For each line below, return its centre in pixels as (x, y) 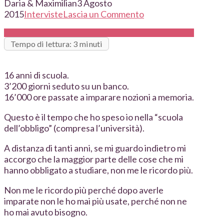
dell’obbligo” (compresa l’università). (74, 128)
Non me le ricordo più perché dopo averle (84, 190)
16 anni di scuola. (36, 75)
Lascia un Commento (103, 14)
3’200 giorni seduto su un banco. (66, 86)
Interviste (43, 14)
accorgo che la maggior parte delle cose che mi (94, 159)
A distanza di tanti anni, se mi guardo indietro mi (95, 148)
